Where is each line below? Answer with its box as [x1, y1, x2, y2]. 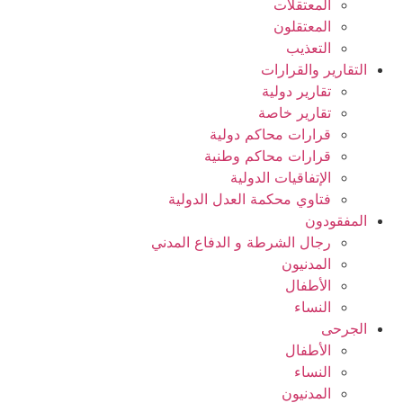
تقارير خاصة [258, 103, 331, 121]
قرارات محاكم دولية [210, 125, 331, 143]
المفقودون [305, 211, 367, 229]
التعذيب [286, 39, 331, 57]
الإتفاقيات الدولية [230, 168, 331, 186]
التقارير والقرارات [261, 60, 367, 78]
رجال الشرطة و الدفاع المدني [151, 233, 331, 251]
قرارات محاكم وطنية [204, 147, 331, 165]
